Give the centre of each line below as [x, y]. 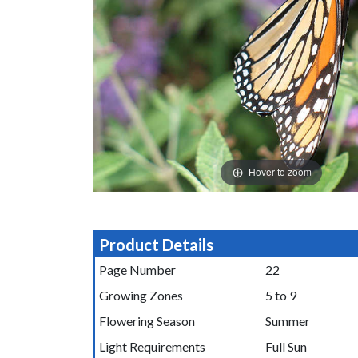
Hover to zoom [280, 172]
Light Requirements [152, 346]
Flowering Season [147, 320]
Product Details [156, 244]
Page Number [137, 269]
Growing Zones [141, 295]
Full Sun [286, 346]
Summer [287, 320]
